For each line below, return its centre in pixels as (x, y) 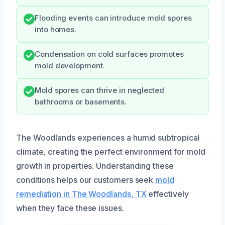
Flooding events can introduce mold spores (113, 18)
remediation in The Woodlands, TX (81, 194)
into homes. (56, 29)
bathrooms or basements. (81, 102)
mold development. (70, 66)
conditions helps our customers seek (86, 180)
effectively (167, 194)
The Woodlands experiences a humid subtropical (108, 137)
